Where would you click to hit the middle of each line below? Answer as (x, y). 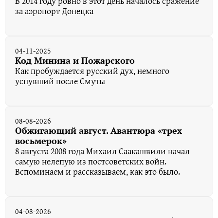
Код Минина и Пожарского (75, 61)
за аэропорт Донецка (54, 11)
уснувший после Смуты (60, 81)
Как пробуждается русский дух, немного (92, 71)
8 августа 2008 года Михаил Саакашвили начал (102, 151)
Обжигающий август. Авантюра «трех (99, 131)
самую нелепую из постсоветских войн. (91, 162)
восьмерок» (41, 141)
